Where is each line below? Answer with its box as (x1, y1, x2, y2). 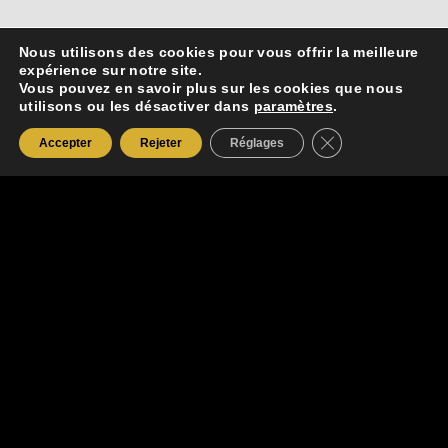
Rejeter (140, 136, 182, 150)
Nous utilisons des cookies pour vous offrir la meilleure (19, 44, 419, 60)
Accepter (39, 136, 92, 150)
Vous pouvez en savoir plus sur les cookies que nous (19, 80, 403, 96)
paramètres (253, 98, 334, 114)
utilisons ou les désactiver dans (19, 98, 254, 114)
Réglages (230, 136, 284, 150)
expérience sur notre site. (19, 62, 203, 78)
